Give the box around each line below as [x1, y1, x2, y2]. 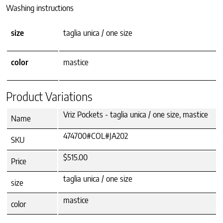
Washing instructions [6, 3, 74, 13]
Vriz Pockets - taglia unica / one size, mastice [63, 110, 208, 120]
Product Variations [6, 89, 93, 104]
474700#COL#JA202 [63, 131, 128, 141]
